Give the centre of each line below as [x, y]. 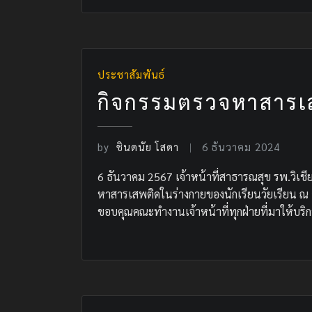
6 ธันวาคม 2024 [241, 147]
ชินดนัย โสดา [148, 147]
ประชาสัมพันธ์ [131, 74]
